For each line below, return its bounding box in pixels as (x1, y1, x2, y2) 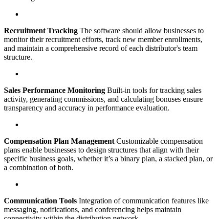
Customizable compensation (114, 137, 203, 146)
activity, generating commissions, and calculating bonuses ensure (4, 95, 203, 104)
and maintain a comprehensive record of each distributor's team (4, 44, 197, 53)
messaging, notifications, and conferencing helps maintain (4, 205, 181, 214)
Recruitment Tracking (4, 26, 78, 35)
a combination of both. (4, 163, 73, 172)
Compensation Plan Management (4, 137, 114, 146)
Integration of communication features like (77, 197, 209, 205)
